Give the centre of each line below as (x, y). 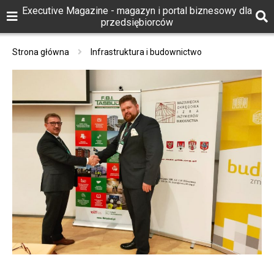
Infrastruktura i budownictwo (146, 52)
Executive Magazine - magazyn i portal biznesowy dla (137, 11)
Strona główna (41, 52)
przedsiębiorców (137, 22)
